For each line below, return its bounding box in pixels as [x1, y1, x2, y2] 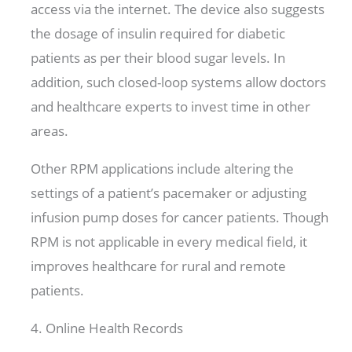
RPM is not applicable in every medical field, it [31, 232, 308, 251]
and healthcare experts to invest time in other [31, 97, 311, 115]
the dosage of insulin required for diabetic [31, 24, 286, 42]
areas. [31, 121, 72, 140]
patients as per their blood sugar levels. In [31, 48, 286, 67]
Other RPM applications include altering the [31, 159, 295, 178]
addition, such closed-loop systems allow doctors [31, 72, 327, 91]
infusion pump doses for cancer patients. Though [31, 207, 329, 226]
